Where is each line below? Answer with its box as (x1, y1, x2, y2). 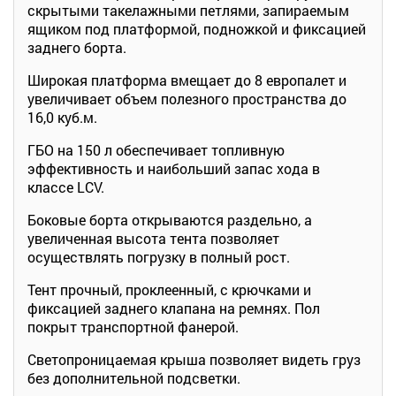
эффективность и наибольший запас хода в (27, 158, 320, 178)
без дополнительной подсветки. (27, 368, 251, 387)
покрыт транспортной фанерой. (27, 316, 239, 336)
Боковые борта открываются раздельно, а (27, 209, 312, 229)
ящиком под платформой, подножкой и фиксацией (27, 19, 366, 38)
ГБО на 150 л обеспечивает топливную (27, 140, 285, 159)
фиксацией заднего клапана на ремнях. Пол (27, 298, 320, 317)
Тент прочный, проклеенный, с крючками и (27, 279, 311, 299)
